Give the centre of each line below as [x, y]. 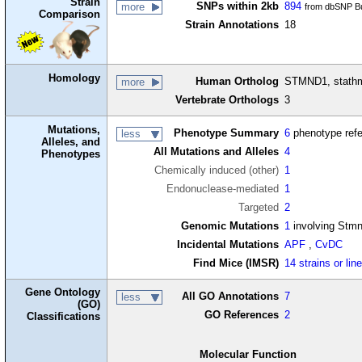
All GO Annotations [230, 297]
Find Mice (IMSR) [236, 263]
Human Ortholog [237, 82]
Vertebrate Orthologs [227, 100]
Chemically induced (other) [216, 170]
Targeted [258, 208]
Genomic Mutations [229, 226]
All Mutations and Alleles [216, 152]
